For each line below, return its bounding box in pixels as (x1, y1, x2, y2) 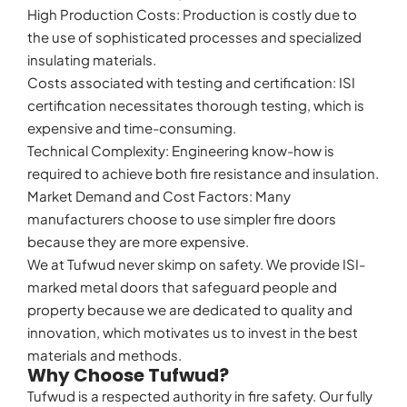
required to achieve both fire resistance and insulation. (27, 164, 379, 182)
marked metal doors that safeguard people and (27, 277, 337, 295)
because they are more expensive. (27, 232, 249, 250)
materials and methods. (27, 345, 182, 363)
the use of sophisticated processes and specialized (27, 27, 362, 45)
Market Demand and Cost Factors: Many (27, 186, 291, 204)
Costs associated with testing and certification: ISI (27, 73, 355, 91)
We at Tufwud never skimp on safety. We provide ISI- (27, 254, 365, 273)
